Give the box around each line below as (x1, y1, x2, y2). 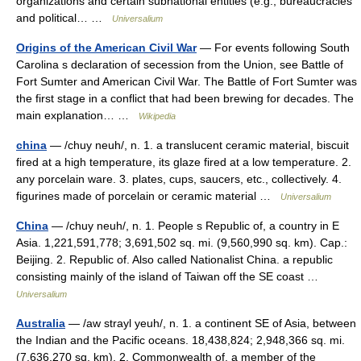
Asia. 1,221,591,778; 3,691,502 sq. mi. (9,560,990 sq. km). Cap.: (16, 236, 347, 249)
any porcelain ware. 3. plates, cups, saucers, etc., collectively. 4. (16, 172, 342, 185)
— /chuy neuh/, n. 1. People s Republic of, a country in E (48, 219, 339, 232)
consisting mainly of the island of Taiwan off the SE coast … (16, 270, 325, 283)
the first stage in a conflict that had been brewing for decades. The (16, 92, 354, 105)
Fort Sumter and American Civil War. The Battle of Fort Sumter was (16, 75, 357, 88)
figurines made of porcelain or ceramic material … (16, 189, 280, 202)
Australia (16, 317, 65, 330)
